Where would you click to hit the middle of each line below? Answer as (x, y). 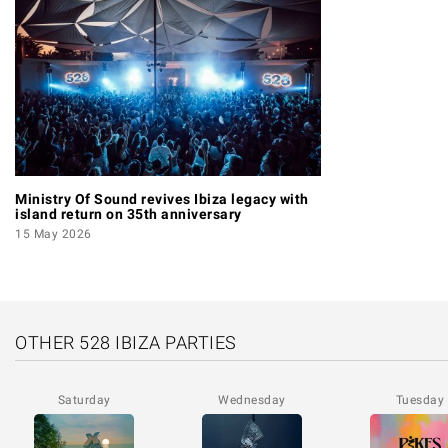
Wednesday (252, 400)
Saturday (84, 400)
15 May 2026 (53, 234)
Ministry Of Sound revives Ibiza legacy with (162, 199)
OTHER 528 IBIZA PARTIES (126, 343)
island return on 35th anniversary (128, 214)
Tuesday (420, 400)
